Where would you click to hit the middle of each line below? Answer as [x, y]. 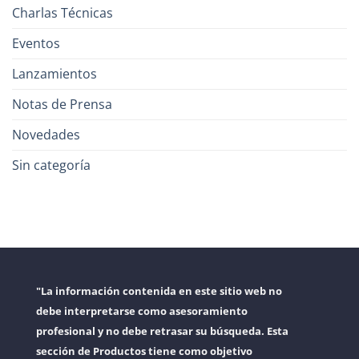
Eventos [36, 44]
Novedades [46, 135]
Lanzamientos [54, 74]
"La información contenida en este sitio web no [159, 291]
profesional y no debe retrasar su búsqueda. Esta [162, 331]
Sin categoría [51, 165]
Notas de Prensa [62, 105]
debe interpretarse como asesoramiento [142, 311]
